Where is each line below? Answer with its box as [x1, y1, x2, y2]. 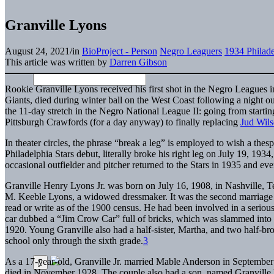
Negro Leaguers [160, 45, 222, 56]
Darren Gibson [109, 56, 167, 67]
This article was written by [5, 56, 109, 67]
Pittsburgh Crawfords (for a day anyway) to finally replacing [5, 116, 240, 127]
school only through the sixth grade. [5, 235, 143, 246]
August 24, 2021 [5, 45, 70, 56]
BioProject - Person [82, 45, 157, 56]
